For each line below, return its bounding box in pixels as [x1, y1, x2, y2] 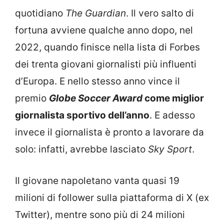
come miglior [142, 92, 204, 104]
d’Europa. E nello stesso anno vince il [15, 75, 180, 87]
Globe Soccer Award [49, 92, 142, 104]
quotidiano [15, 7, 65, 19]
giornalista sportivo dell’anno [15, 109, 149, 121]
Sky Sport [148, 143, 192, 155]
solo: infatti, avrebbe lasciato [15, 143, 148, 155]
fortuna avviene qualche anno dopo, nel [15, 24, 193, 36]
